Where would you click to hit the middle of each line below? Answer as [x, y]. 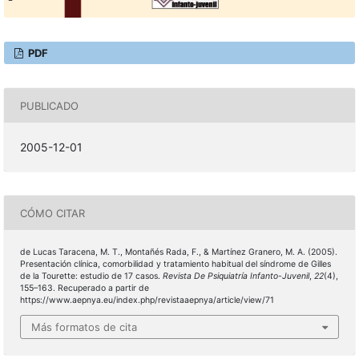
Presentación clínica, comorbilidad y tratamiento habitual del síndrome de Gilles [175, 264]
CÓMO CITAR [52, 213]
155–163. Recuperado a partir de [84, 288]
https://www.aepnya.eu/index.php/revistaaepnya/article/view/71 [147, 301]
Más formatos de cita [84, 327]
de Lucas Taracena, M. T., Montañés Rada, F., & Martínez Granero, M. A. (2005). [178, 252]
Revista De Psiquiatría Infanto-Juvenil [236, 276]
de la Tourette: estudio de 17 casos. [91, 276]
